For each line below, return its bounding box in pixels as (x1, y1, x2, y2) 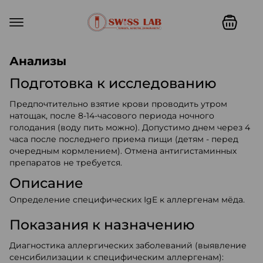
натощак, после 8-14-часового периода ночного (9, 110, 214, 121)
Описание (9, 174, 83, 191)
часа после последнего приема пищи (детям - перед (9, 134, 238, 144)
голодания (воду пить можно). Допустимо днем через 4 (9, 122, 250, 133)
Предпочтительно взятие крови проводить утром (9, 99, 227, 109)
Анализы (9, 54, 66, 68)
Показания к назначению (9, 216, 195, 233)
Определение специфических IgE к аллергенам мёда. (9, 194, 245, 205)
